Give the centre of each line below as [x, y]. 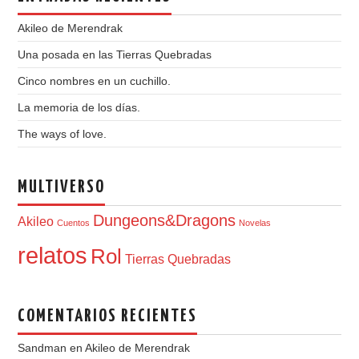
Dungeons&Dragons [165, 220]
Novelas [255, 222]
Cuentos [74, 222]
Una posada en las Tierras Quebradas [115, 54]
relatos [53, 255]
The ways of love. [63, 133]
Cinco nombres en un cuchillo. [95, 81]
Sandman [42, 347]
